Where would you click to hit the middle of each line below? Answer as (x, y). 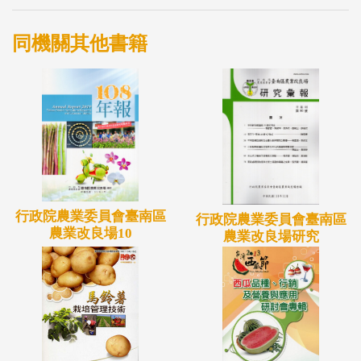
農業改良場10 (90, 233)
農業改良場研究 (271, 237)
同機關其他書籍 (80, 43)
